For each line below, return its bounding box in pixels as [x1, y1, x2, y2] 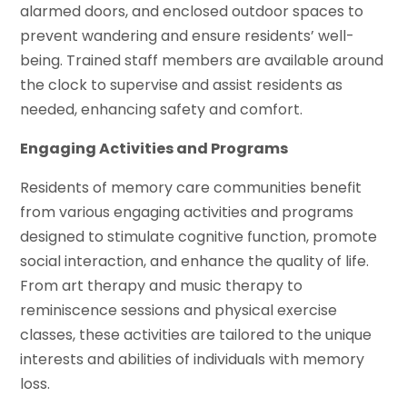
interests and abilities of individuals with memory [20, 348, 365, 370]
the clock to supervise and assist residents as [20, 74, 343, 95]
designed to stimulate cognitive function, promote [20, 225, 378, 247]
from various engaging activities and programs [20, 201, 354, 223]
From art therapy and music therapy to [20, 274, 303, 296]
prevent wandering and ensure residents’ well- [20, 25, 355, 46]
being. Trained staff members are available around [20, 49, 384, 71]
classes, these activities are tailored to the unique [20, 323, 372, 345]
